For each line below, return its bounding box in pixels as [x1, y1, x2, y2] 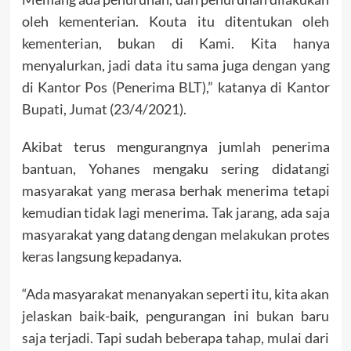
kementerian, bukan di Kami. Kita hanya [21, 34, 330, 52]
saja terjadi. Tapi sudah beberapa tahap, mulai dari [21, 329, 330, 347]
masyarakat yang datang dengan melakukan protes [21, 226, 330, 244]
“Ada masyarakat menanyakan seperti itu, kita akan [21, 285, 330, 303]
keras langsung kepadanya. [21, 248, 182, 266]
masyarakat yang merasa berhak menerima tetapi [21, 182, 330, 200]
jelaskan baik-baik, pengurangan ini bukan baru [21, 307, 330, 325]
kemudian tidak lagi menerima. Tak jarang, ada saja [21, 204, 330, 222]
